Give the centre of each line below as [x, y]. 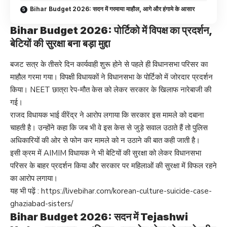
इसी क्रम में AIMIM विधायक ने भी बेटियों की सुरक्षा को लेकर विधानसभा [106, 153]
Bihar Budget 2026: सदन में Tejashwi [99, 217]
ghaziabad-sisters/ [42, 204]
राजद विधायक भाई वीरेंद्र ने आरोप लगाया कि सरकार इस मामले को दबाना [107, 115]
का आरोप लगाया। [34, 179]
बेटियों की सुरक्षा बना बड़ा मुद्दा [60, 44]
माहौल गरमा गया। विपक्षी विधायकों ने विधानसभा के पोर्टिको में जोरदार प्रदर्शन [111, 77]
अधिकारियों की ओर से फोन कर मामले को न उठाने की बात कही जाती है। [105, 141]
